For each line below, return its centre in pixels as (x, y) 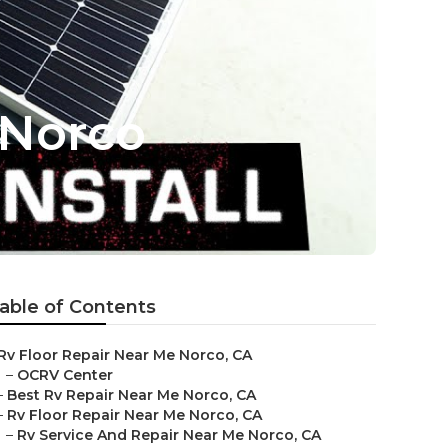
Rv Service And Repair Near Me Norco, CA (169, 435)
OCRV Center (65, 375)
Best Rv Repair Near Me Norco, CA (131, 395)
